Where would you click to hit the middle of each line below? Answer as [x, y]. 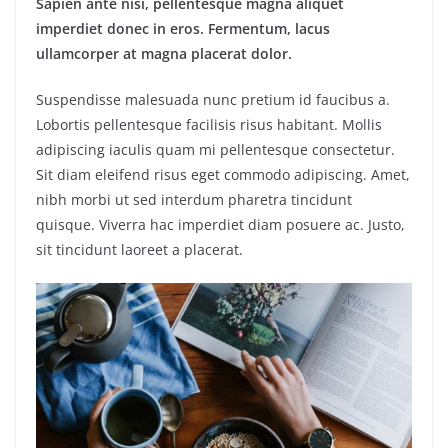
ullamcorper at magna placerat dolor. [164, 54]
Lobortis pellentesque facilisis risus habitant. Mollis [209, 125]
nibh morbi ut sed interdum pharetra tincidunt [194, 200]
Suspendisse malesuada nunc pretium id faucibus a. [213, 100]
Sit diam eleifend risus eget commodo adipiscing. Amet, [223, 175]
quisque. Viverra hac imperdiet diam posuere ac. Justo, [220, 225]
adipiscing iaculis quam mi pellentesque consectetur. [215, 150]
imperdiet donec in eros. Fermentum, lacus [183, 29]
